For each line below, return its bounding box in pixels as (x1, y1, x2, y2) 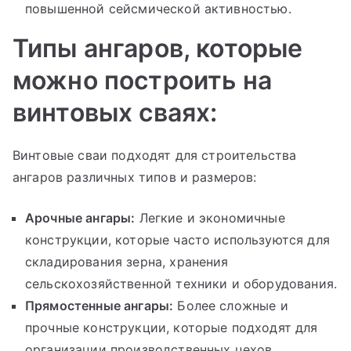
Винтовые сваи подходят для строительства (13, 147, 297, 163)
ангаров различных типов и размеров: (13, 168, 257, 185)
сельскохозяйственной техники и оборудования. (25, 275, 338, 291)
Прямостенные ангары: (25, 297, 174, 313)
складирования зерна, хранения (25, 253, 229, 270)
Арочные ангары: (25, 209, 136, 226)
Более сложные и (173, 297, 288, 313)
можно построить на (13, 64, 272, 96)
